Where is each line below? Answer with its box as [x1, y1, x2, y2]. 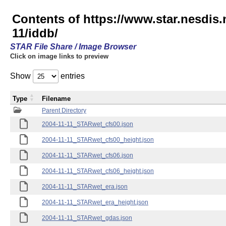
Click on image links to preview [10, 52, 108, 60]
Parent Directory [42, 107, 86, 114]
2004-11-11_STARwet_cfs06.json [42, 152, 133, 159]
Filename [42, 95, 71, 102]
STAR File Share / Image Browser [10, 42, 136, 51]
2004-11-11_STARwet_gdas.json [42, 214, 132, 221]
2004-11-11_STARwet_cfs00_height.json [42, 136, 154, 143]
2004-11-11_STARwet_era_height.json [42, 199, 148, 206]
